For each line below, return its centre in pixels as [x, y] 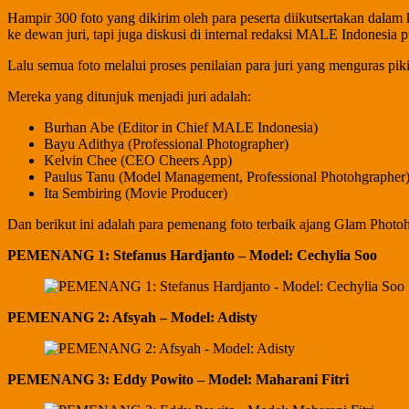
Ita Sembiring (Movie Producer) [136, 193]
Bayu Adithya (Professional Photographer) [166, 143]
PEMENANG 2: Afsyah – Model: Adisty [132, 317]
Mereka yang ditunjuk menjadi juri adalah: [129, 96]
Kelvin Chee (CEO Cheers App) [138, 160]
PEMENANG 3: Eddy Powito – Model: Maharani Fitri [178, 379]
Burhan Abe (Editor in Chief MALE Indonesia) [181, 127]
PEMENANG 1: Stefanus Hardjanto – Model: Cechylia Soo [192, 255]
